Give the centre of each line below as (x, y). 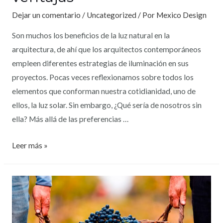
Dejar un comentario (46, 15)
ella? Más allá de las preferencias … (70, 119)
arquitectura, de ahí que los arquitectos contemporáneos (106, 49)
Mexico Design (181, 15)
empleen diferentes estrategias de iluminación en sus (100, 63)
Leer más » (30, 145)
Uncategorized (111, 15)
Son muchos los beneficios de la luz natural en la (91, 35)
